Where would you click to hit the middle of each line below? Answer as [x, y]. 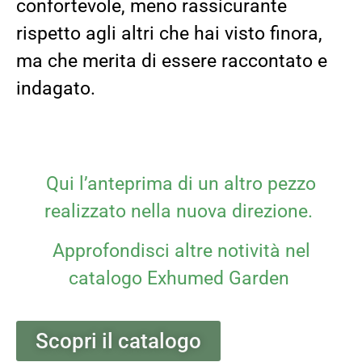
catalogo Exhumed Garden [181, 278]
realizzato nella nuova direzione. [181, 211]
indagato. [58, 88]
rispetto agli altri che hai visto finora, [169, 33]
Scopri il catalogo [118, 341]
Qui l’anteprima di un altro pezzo [181, 183]
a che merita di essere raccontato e [180, 61]
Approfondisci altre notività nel [181, 250]
